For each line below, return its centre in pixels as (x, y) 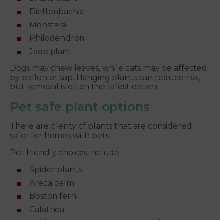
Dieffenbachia (57, 12)
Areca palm (52, 183)
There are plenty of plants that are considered (101, 126)
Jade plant (50, 52)
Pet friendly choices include (65, 153)
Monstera (48, 25)
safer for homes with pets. (60, 136)
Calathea (47, 210)
